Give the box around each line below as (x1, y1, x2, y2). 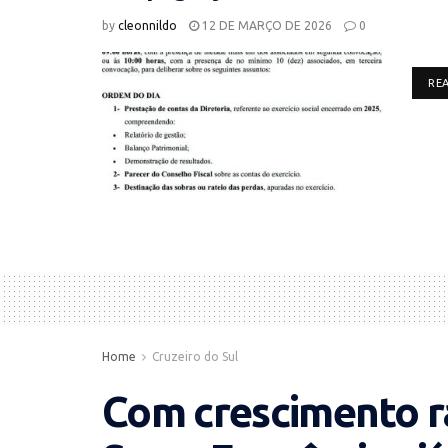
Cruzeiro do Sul (152, 350, 238, 364)
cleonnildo (118, 19, 177, 33)
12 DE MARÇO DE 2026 (199, 19, 332, 33)
